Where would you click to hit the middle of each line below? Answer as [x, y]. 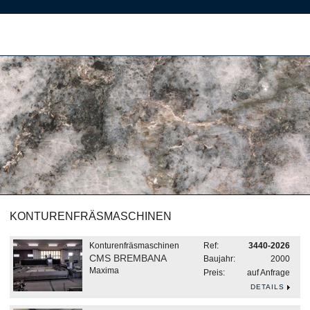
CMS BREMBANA [128, 258]
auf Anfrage [268, 273]
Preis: [214, 273]
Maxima [104, 271]
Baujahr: [219, 259]
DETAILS [267, 287]
